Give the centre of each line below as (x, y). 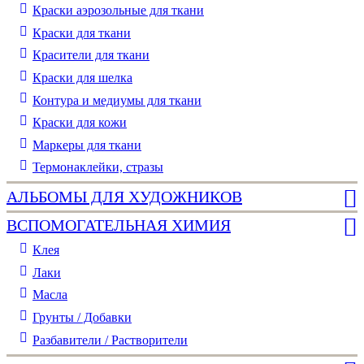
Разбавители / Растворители (110, 340)
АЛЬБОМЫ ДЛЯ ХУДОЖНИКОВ (124, 196)
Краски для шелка (82, 78)
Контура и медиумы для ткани (117, 100)
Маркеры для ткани (87, 145)
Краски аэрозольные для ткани (118, 11)
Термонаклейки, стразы (98, 167)
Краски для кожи (80, 123)
